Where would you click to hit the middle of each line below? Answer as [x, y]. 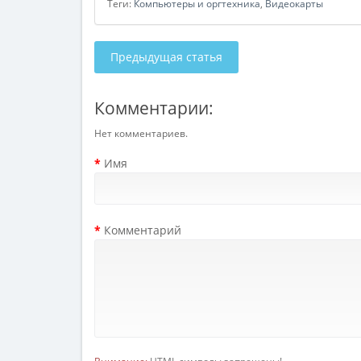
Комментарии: [154, 108]
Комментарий [143, 230]
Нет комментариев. [141, 133]
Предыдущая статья [166, 57]
